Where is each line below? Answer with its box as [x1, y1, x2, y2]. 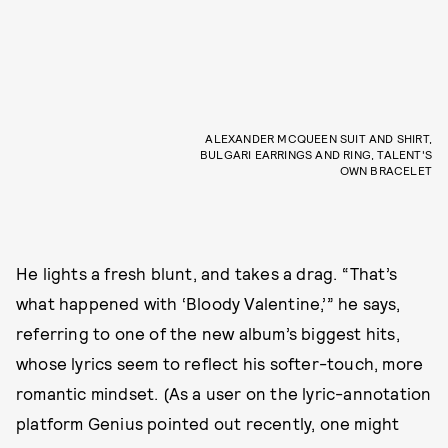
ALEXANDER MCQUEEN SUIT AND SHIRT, [205, 130, 432, 145]
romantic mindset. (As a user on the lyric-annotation [16, 382, 432, 403]
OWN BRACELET [339, 162, 432, 177]
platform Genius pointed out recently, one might [16, 412, 400, 433]
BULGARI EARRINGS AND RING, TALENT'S [200, 146, 432, 161]
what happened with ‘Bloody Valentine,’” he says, [16, 292, 401, 313]
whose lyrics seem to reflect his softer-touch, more [16, 352, 424, 373]
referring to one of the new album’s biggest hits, [16, 322, 400, 343]
